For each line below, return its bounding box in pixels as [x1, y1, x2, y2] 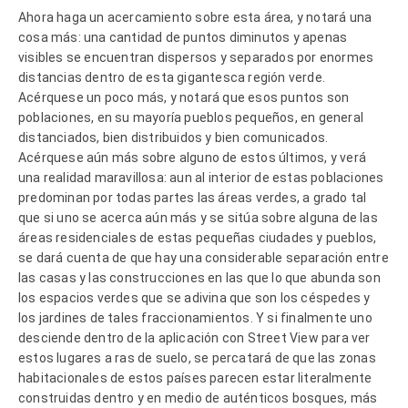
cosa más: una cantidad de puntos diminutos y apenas [18, 29, 348, 45]
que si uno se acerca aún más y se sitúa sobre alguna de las [18, 209, 378, 225]
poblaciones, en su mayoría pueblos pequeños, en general [18, 109, 364, 125]
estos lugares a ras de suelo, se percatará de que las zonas [18, 350, 376, 365]
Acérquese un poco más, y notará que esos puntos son [18, 89, 350, 105]
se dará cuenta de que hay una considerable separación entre [18, 250, 389, 265]
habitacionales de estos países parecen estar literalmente [18, 370, 372, 385]
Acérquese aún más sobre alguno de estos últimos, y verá [18, 149, 367, 165]
